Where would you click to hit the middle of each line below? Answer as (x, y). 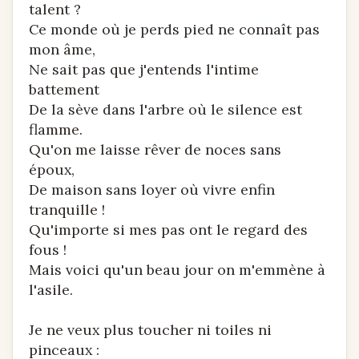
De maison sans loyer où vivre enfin (152, 190)
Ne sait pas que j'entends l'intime (144, 69)
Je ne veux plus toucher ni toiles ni (150, 330)
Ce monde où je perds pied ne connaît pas (174, 29)
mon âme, (62, 49)
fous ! (48, 250)
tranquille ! (67, 210)
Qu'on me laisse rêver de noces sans (155, 149)
